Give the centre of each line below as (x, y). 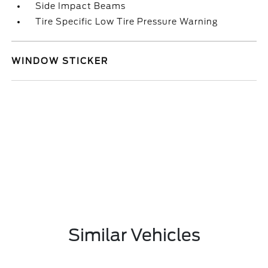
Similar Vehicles (134, 235)
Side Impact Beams (81, 6)
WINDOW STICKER (60, 61)
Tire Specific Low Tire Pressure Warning (127, 22)
